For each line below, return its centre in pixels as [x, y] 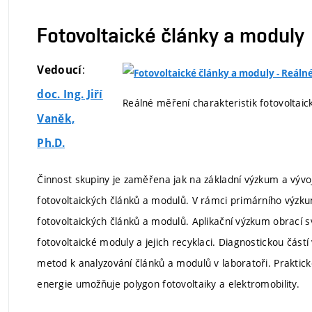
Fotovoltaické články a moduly [171, 36]
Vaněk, [56, 119]
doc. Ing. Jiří [70, 95]
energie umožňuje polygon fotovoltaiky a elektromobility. [169, 284]
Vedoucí [60, 70]
